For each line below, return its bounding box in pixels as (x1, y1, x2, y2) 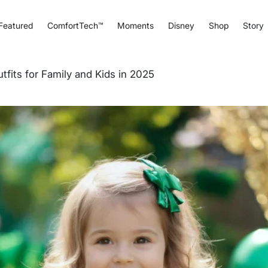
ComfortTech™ (47, 20, 103, 31)
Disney (167, 20, 194, 31)
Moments (117, 20, 154, 31)
